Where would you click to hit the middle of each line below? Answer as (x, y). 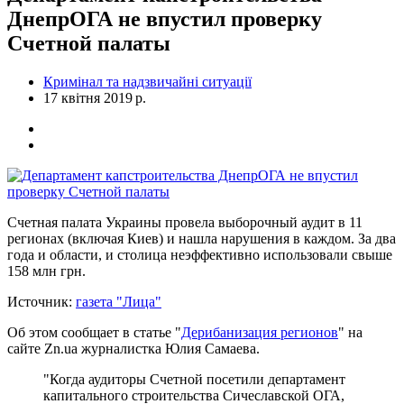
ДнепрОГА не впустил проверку (165, 18)
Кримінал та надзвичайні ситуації (147, 81)
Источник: (41, 301)
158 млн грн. (46, 271)
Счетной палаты (89, 43)
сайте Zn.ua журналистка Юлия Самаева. (133, 348)
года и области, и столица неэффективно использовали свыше (200, 254)
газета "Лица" (119, 301)
